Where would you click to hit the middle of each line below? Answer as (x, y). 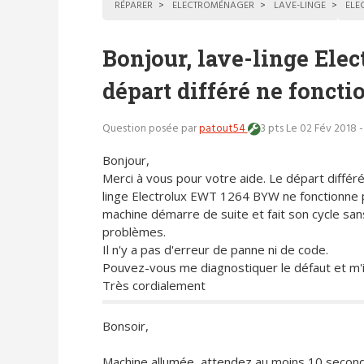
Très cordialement (154, 285)
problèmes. (134, 231)
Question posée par (150, 129)
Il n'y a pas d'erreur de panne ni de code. (215, 249)
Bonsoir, (125, 326)
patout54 (223, 129)
